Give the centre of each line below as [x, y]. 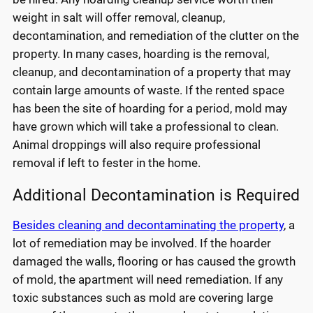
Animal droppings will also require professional [137, 144]
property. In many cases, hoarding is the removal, [141, 53]
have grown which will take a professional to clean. [146, 126]
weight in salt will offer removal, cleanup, [119, 17]
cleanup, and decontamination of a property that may [152, 72]
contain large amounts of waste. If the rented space [148, 90]
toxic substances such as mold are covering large [143, 298]
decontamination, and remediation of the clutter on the [156, 35]
